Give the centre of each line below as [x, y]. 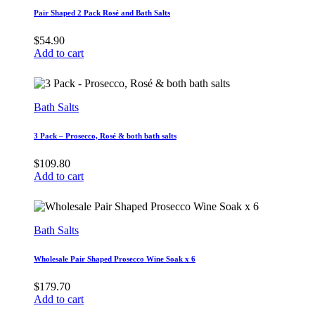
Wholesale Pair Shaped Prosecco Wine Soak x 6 [115, 259]
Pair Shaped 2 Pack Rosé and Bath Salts [102, 13]
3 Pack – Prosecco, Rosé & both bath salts [105, 136]
